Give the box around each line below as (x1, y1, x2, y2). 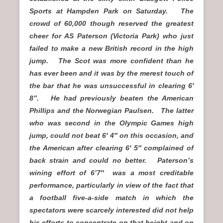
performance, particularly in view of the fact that (29, 181, 194, 190)
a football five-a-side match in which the (29, 194, 194, 202)
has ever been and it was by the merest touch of (29, 69, 194, 78)
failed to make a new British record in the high (29, 44, 194, 53)
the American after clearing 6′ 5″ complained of (29, 144, 194, 152)
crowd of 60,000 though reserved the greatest (29, 19, 194, 28)
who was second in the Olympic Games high (29, 119, 194, 127)
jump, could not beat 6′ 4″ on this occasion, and (29, 131, 194, 140)
